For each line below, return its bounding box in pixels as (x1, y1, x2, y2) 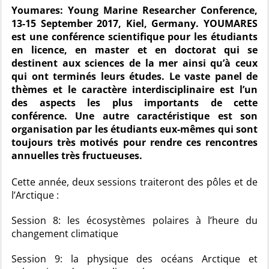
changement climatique (11, 227, 118, 240)
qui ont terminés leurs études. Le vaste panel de (11, 70, 258, 83)
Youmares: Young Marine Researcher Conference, (11, 4, 258, 17)
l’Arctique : (11, 189, 59, 202)
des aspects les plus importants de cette (11, 96, 258, 109)
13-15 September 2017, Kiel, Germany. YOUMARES (11, 17, 258, 30)
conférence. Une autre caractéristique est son (11, 109, 258, 122)
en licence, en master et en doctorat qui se (11, 43, 258, 56)
